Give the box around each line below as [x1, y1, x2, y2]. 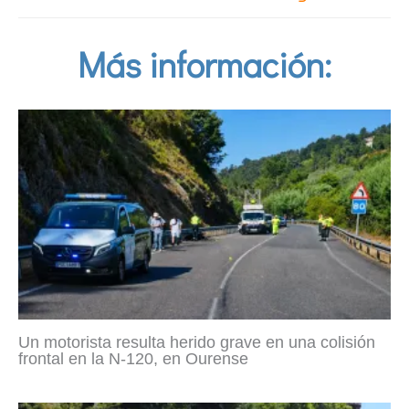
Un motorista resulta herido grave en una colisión [18, 332, 375, 351]
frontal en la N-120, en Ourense [18, 349, 248, 368]
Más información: [78, 40, 331, 87]
